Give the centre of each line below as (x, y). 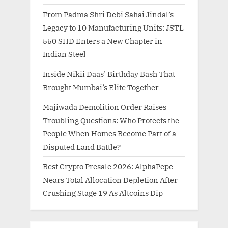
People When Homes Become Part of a (109, 134)
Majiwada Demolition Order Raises (105, 107)
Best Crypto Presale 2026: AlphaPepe (108, 167)
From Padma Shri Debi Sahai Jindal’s (108, 14)
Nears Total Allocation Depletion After (110, 180)
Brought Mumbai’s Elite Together (101, 87)
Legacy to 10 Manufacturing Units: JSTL (113, 27)
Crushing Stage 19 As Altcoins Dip (103, 193)
